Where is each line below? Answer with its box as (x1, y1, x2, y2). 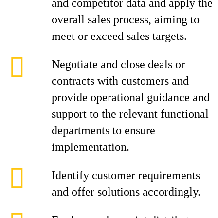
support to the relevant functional (52, 108, 209, 120)
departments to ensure (52, 124, 155, 137)
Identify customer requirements (52, 169, 200, 182)
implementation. (52, 141, 129, 153)
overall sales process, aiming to (52, 13, 200, 26)
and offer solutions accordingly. (52, 185, 200, 198)
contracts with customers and (52, 74, 189, 87)
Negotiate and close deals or (52, 58, 185, 71)
